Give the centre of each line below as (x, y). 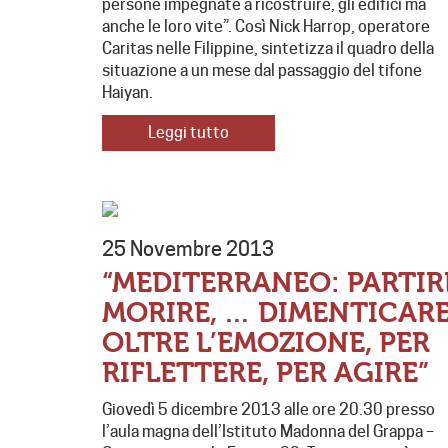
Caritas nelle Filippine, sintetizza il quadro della (268, 49)
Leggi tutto (188, 133)
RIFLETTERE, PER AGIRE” (265, 373)
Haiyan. (127, 93)
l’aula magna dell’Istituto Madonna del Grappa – (268, 432)
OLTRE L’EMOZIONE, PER (266, 343)
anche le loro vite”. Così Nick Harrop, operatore (266, 27)
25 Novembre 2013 (188, 249)
